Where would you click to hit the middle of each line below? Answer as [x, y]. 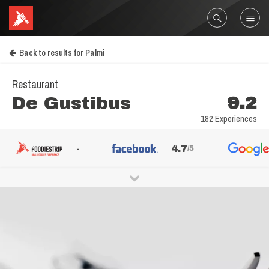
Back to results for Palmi [62, 53]
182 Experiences [229, 119]
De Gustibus [71, 103]
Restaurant [35, 84]
